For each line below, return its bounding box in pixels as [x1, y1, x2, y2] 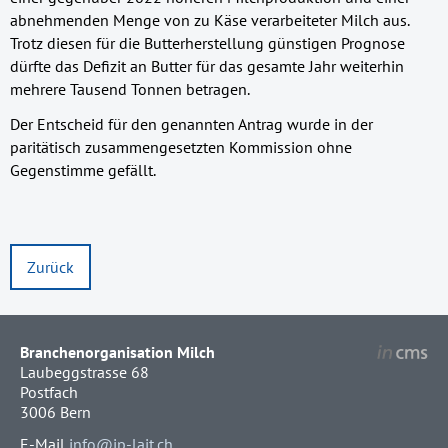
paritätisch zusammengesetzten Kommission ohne [10, 137, 352, 158]
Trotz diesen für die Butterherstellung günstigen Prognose [10, 33, 405, 54]
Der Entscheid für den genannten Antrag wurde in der [10, 114, 373, 135]
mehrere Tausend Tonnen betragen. [10, 79, 250, 100]
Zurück [27, 256, 74, 277]
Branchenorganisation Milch [20, 341, 215, 362]
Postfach [20, 381, 78, 402]
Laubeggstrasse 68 [20, 361, 149, 382]
